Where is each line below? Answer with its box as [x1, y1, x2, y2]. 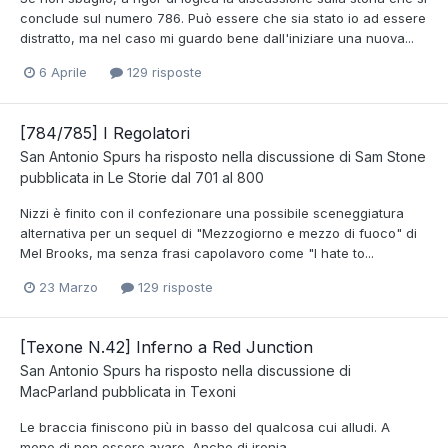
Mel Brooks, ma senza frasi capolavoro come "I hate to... [20, 244, 374, 261]
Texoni [190, 382, 236, 400]
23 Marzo [39, 278, 98, 295]
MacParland [20, 382, 98, 400]
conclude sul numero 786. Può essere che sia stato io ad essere [20, 10, 426, 27]
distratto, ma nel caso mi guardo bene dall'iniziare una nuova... [20, 30, 414, 47]
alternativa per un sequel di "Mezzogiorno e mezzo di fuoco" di [20, 224, 417, 241]
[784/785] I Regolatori [20, 122, 190, 143]
